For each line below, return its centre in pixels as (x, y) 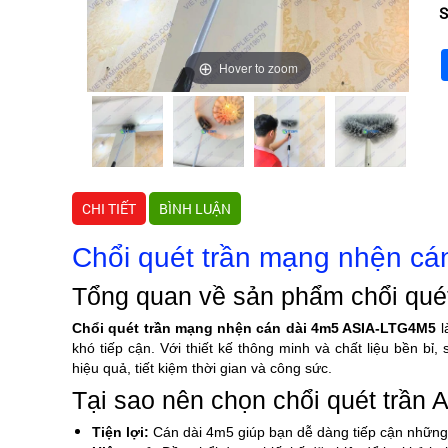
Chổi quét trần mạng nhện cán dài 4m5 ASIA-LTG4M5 (254, 328)
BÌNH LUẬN (195, 208)
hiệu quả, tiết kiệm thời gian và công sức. (202, 368)
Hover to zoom (258, 67)
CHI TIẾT (109, 208)
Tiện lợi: (120, 432)
